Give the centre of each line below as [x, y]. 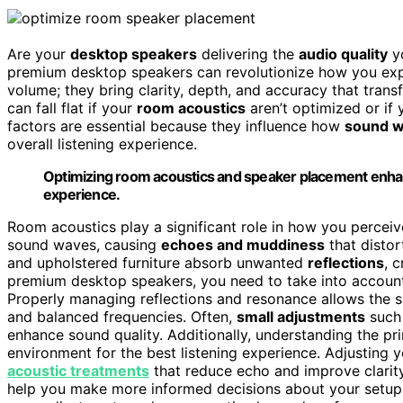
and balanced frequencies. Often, [122, 316]
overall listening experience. [102, 143]
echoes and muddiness [243, 244]
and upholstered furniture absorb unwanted [157, 262]
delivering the [248, 54]
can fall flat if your [72, 107]
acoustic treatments [78, 370]
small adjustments [301, 316]
